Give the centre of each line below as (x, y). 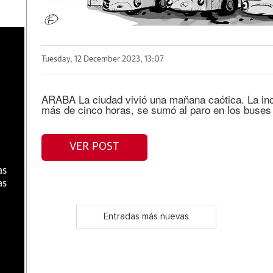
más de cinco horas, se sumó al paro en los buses (156, 109)
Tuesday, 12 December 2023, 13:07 (102, 60)
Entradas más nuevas (146, 217)
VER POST (94, 147)
